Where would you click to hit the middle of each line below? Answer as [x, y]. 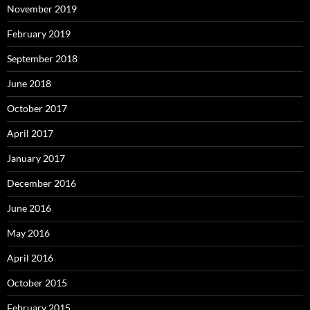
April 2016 [30, 258]
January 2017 [36, 158]
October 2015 [37, 283]
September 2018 [42, 59]
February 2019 [39, 34]
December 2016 [42, 183]
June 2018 [29, 84]
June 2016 [29, 208]
